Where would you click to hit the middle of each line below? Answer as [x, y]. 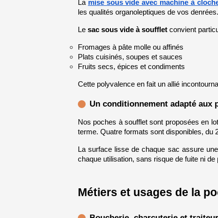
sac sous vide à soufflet [127, 29]
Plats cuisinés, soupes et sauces [130, 57]
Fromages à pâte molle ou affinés [130, 47]
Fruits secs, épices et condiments [131, 66]
